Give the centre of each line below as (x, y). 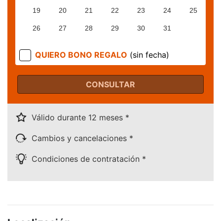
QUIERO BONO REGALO (81, 55)
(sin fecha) (149, 55)
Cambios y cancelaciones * (81, 138)
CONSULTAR (110, 85)
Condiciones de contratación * (88, 159)
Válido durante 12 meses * (79, 118)
